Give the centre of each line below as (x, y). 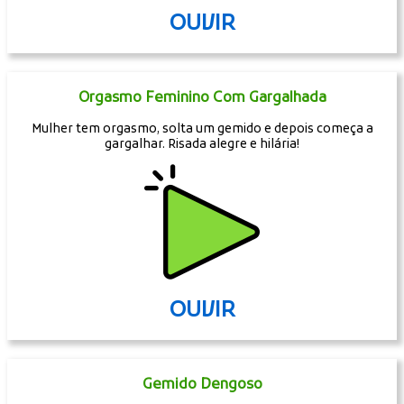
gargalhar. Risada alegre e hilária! (202, 144)
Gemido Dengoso (202, 385)
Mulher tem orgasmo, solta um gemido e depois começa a (202, 129)
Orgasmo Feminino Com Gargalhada (202, 98)
